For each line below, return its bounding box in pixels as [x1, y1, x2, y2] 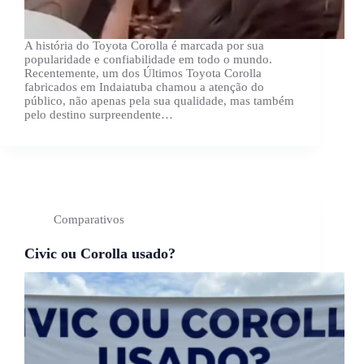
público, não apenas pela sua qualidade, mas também [24, 94, 294, 108]
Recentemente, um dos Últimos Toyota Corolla [24, 67, 262, 80]
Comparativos [54, 213, 125, 227]
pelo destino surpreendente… [24, 108, 173, 122]
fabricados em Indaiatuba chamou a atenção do [24, 80, 264, 94]
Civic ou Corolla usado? [24, 245, 175, 262]
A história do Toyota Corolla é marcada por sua [24, 39, 264, 53]
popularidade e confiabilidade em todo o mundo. [24, 53, 272, 67]
